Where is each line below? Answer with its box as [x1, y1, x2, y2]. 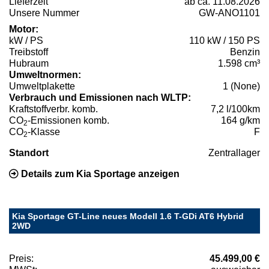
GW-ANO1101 [199, 7, 260, 18]
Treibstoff [9, 46, 48, 57]
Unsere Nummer [9, 7, 79, 18]
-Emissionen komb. [28, 115, 109, 125]
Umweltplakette [9, 80, 75, 91]
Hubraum [9, 58, 49, 68]
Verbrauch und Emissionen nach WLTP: [9, 92, 191, 103]
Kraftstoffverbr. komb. [9, 103, 98, 114]
